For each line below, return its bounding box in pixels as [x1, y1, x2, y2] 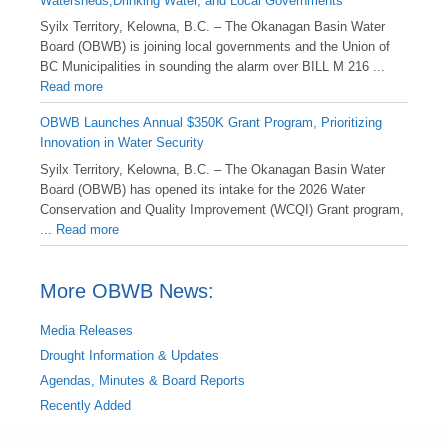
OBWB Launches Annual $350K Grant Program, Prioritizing [40, 115, 382, 131]
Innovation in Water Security [40, 135, 204, 151]
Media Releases [40, 322, 133, 338]
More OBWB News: [40, 279, 214, 302]
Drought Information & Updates [40, 347, 219, 363]
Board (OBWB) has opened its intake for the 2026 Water [40, 181, 365, 197]
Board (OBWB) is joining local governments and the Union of [40, 39, 390, 55]
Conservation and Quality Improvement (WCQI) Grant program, [40, 201, 404, 217]
